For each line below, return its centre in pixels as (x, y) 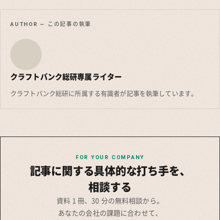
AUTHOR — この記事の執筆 (51, 24)
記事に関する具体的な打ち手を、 (110, 170)
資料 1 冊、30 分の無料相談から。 (110, 200)
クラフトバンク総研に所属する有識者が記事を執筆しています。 (104, 93)
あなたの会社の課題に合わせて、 (110, 212)
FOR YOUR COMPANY (110, 157)
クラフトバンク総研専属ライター (66, 76)
